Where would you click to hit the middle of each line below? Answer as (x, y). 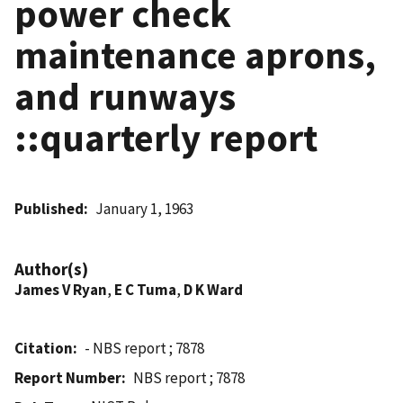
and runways (125, 96)
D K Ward (213, 289)
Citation (44, 348)
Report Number (68, 377)
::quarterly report (166, 137)
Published (49, 208)
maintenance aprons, (195, 54)
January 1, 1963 (145, 208)
